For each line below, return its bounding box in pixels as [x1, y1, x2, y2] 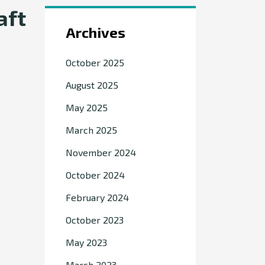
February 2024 [66, 192, 129, 203]
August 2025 [66, 79, 118, 91]
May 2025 [66, 102, 108, 113]
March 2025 [66, 124, 117, 135]
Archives [66, 24, 125, 41]
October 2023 [66, 214, 124, 225]
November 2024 [66, 147, 136, 158]
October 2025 [66, 57, 124, 68]
